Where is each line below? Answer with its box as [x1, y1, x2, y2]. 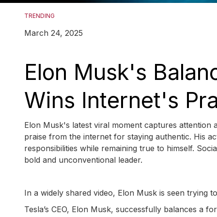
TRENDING [24, 12, 55, 20]
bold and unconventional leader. [24, 155, 142, 165]
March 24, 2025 [24, 28, 83, 38]
